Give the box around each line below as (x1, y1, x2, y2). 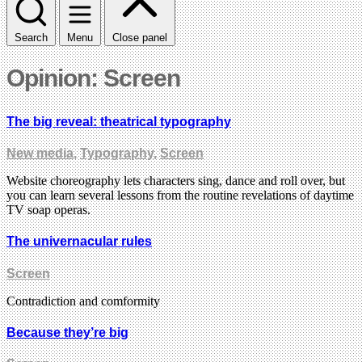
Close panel (112, 31, 167, 44)
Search (15, 31, 48, 44)
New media (6, 146, 74, 161)
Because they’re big (6, 325, 128, 339)
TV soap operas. (6, 203, 90, 217)
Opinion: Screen (6, 64, 180, 91)
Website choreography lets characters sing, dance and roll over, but (6, 174, 345, 188)
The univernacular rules (6, 234, 152, 249)
